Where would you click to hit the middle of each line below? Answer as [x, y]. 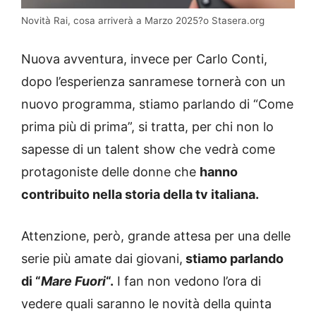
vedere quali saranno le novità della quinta [146, 303]
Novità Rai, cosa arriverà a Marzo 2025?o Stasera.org [143, 20]
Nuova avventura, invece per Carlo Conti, [144, 59]
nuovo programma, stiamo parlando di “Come [157, 104]
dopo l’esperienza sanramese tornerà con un [153, 81]
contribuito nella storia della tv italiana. [140, 194]
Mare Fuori [73, 281]
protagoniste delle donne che [110, 171]
